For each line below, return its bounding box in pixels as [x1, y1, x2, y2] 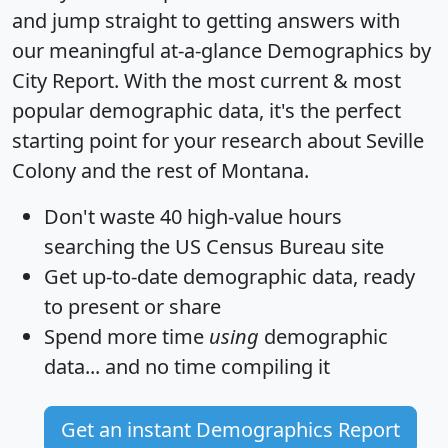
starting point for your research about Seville [12, 126, 424, 154]
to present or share [44, 292, 221, 320]
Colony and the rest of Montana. [12, 156, 309, 184]
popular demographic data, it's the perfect [12, 96, 401, 124]
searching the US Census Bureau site [44, 232, 384, 260]
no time [145, 352, 216, 380]
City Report [12, 66, 114, 94]
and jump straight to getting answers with [12, 6, 400, 34]
